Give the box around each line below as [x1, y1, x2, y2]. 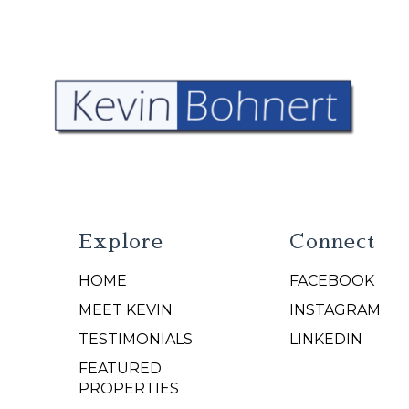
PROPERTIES [78, 379, 179, 397]
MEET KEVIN [78, 300, 173, 319]
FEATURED [78, 359, 162, 377]
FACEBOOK [289, 271, 375, 289]
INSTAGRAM [289, 300, 382, 319]
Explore [78, 231, 164, 252]
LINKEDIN [289, 330, 363, 348]
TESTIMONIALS [78, 330, 193, 348]
